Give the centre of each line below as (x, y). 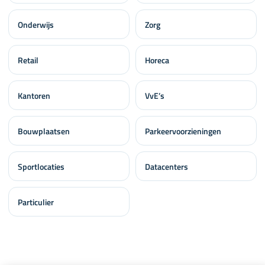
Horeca (157, 60)
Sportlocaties (41, 166)
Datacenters (167, 166)
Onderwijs (36, 24)
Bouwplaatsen (44, 131)
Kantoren (34, 95)
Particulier (36, 202)
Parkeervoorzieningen (183, 131)
